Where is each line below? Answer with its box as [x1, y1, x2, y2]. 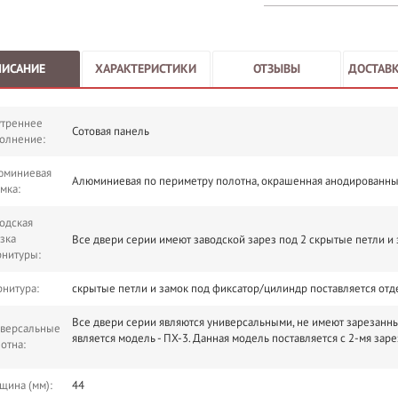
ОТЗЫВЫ [252, 61, 300, 76]
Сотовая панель [72, 124, 150, 139]
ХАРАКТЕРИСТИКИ [95, 61, 197, 76]
